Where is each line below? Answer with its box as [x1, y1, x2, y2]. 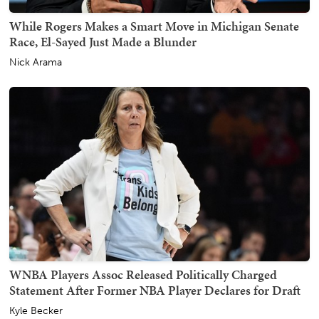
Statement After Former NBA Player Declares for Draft [9, 281, 300, 300]
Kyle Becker [9, 305, 63, 318]
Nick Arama [9, 56, 62, 69]
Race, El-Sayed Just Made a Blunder [9, 33, 197, 51]
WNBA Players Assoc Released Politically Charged [9, 266, 277, 284]
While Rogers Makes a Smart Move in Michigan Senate [9, 17, 299, 36]
